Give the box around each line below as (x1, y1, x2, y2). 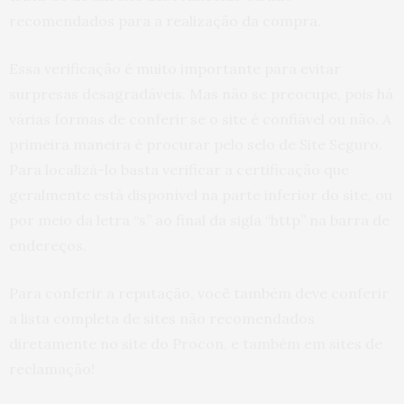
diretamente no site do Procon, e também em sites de (9, 335, 382, 353)
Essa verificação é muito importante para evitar (9, 60, 341, 78)
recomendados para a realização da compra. (9, 12, 321, 30)
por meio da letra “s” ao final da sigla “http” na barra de (9, 211, 390, 229)
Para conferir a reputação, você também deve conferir (9, 284, 389, 302)
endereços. (9, 236, 87, 254)
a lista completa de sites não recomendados (9, 309, 315, 327)
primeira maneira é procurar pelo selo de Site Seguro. (9, 135, 382, 153)
